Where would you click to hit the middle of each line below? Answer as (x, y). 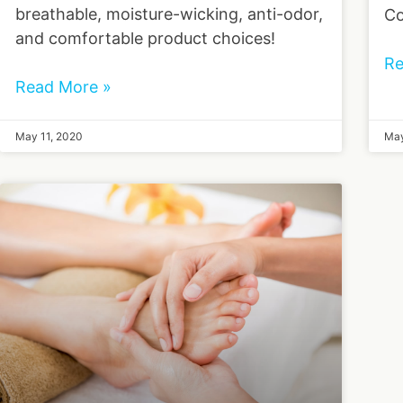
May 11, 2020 (49, 137)
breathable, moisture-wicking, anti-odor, (169, 14)
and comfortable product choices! (145, 39)
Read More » (63, 87)
